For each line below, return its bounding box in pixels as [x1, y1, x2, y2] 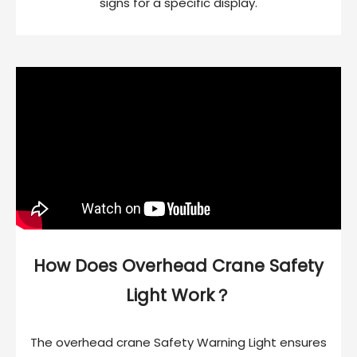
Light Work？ [126, 284, 231, 308]
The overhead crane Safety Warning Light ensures [30, 334, 327, 351]
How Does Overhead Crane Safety [33, 254, 324, 278]
